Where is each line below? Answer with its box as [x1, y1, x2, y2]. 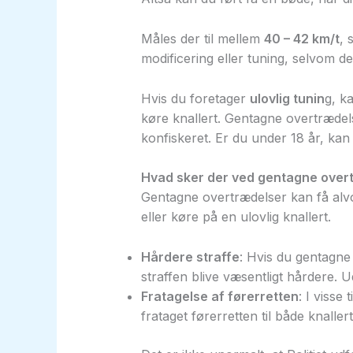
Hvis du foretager [140, 90, 250, 106]
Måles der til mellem [140, 30, 264, 46]
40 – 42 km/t [263, 30, 340, 46]
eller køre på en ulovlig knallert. [140, 209, 331, 225]
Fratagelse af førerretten [140, 288, 299, 304]
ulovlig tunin [249, 90, 325, 106]
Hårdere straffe [140, 248, 240, 265]
